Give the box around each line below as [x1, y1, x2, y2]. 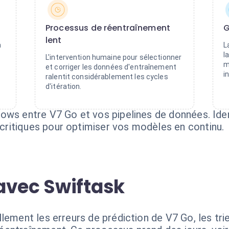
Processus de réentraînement [45, 22, 171, 34]
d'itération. [45, 82, 82, 90]
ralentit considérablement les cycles [45, 73, 168, 81]
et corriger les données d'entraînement [45, 63, 176, 71]
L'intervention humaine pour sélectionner [45, 53, 182, 61]
